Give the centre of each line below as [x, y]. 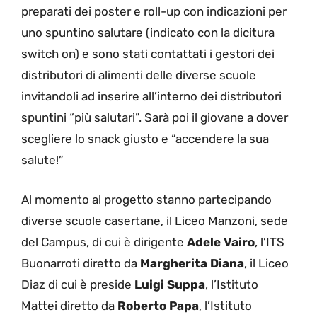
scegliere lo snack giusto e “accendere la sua [145, 139]
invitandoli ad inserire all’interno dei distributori [151, 97]
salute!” [42, 160]
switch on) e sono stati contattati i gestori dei [148, 54]
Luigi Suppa [170, 284]
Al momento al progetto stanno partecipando [146, 199]
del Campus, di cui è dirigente [104, 242]
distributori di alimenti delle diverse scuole [139, 75]
